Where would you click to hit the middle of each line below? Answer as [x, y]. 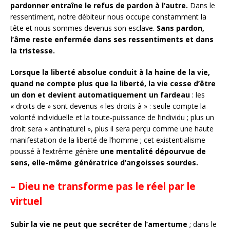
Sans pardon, [180, 28]
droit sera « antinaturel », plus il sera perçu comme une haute [112, 128]
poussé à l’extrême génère [55, 151]
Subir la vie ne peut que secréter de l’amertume [99, 224]
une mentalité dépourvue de [153, 151]
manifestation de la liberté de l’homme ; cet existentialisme [108, 140]
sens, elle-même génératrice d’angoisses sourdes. [104, 162]
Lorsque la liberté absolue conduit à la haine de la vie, [110, 72]
